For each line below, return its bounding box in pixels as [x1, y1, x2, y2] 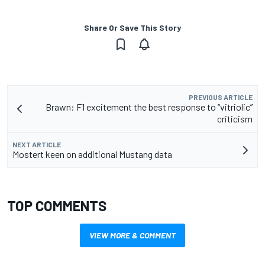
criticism [217, 112, 253, 124]
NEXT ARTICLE [12, 140, 61, 148]
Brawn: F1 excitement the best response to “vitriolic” [46, 101, 253, 112]
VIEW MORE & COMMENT [89, 230, 176, 240]
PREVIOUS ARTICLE [189, 92, 253, 101]
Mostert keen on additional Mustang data [12, 148, 172, 160]
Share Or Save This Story [84, 22, 181, 33]
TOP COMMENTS [7, 196, 106, 214]
